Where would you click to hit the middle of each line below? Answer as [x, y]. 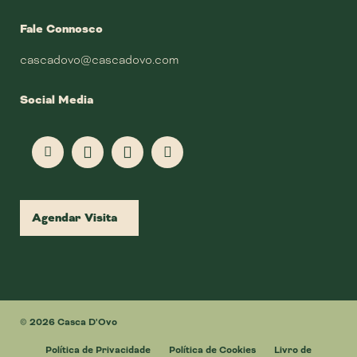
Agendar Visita [75, 218]
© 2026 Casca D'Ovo [69, 322]
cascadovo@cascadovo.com [99, 60]
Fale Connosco [61, 29]
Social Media [57, 100]
